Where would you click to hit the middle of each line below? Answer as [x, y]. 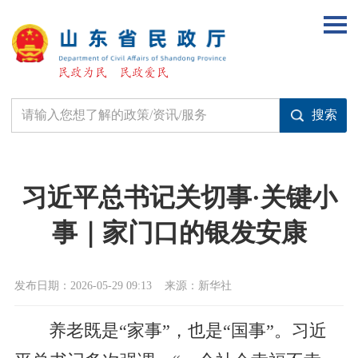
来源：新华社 [198, 286]
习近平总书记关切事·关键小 [179, 197]
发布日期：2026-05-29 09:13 [83, 286]
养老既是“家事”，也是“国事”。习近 [187, 331]
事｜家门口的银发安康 [179, 232]
